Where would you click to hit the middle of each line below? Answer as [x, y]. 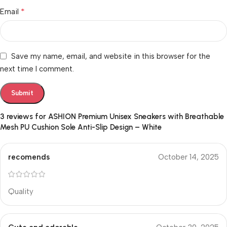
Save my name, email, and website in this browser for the [111, 56]
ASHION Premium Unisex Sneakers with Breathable [136, 116]
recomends [29, 157]
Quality [21, 191]
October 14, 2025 [188, 157]
